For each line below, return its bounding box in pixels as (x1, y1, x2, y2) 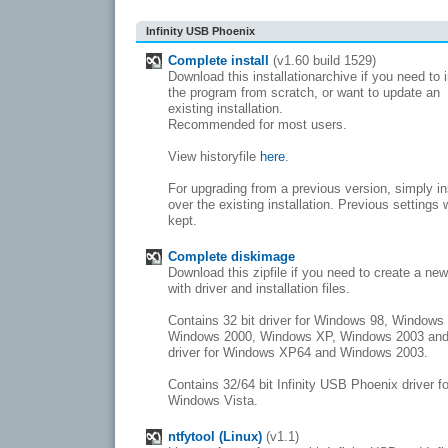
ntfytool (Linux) (168, 429, 262, 444)
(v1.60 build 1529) (269, 53, 376, 68)
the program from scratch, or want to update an (168, 85, 440, 100)
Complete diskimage (168, 249, 295, 264)
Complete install (168, 53, 269, 68)
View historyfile (168, 149, 260, 164)
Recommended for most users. (168, 117, 347, 132)
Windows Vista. (168, 393, 258, 408)
